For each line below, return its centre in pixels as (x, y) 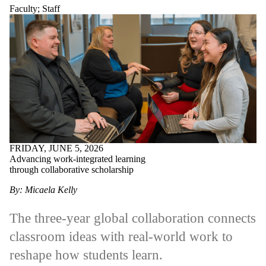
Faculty (23, 8)
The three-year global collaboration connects (133, 218)
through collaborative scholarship (72, 170)
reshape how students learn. (86, 255)
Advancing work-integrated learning (77, 159)
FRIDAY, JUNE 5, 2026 (56, 148)
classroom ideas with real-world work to (121, 237)
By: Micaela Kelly (43, 190)
